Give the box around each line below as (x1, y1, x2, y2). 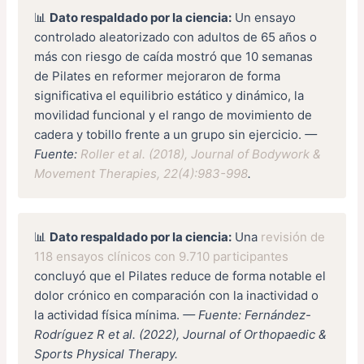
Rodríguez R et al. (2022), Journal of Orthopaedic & (34, 327, 327, 343)
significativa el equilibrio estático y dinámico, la (34, 88, 305, 104)
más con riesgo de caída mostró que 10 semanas (34, 49, 314, 65)
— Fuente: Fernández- (183, 307, 312, 323)
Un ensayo (232, 10, 297, 26)
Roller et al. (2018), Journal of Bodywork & (80, 146, 322, 162)
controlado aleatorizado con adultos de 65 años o (34, 29, 318, 45)
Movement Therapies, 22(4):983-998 (34, 166, 249, 182)
